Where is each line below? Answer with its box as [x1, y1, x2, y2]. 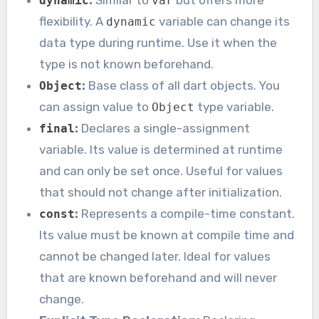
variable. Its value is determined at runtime [39, 142, 283, 157]
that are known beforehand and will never [39, 271, 278, 286]
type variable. [194, 100, 275, 115]
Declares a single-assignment [78, 121, 251, 136]
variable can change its [156, 14, 291, 29]
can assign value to [39, 100, 152, 115]
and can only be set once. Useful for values [39, 164, 283, 179]
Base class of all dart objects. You [85, 78, 281, 93]
